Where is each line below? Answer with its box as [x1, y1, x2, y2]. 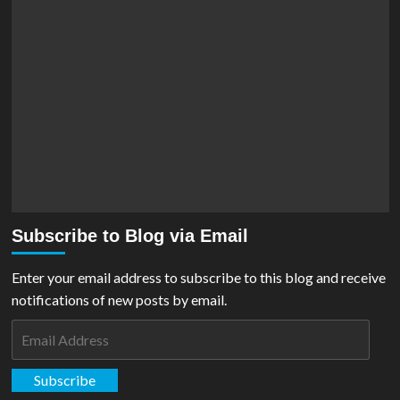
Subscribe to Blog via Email [11, 225, 248, 246]
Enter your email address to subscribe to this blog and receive [11, 268, 386, 286]
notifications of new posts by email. [11, 290, 227, 308]
